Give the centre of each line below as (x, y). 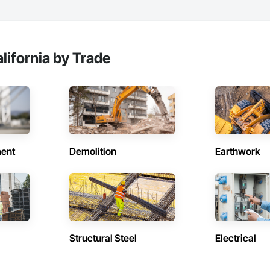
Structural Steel (103, 238)
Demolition (93, 152)
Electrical (235, 238)
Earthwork (237, 152)
